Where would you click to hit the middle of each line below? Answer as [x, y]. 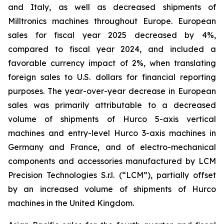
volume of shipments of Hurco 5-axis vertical [112, 119]
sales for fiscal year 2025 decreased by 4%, [112, 35]
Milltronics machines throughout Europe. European [112, 21]
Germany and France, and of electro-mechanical [112, 147]
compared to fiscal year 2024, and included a [112, 49]
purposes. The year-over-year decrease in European [112, 91]
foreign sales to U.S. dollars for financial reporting [112, 77]
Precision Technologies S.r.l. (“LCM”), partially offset [112, 175]
